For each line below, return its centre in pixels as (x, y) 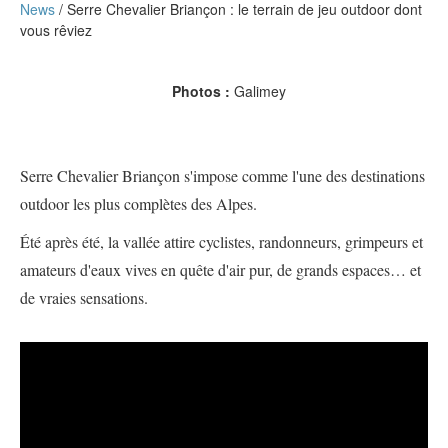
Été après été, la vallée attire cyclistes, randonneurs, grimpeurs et (221, 242)
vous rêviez (58, 30)
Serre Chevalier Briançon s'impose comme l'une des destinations (222, 176)
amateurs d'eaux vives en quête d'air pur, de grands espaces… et (220, 270)
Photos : (201, 91)
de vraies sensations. (86, 298)
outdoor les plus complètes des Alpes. (138, 204)
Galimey (260, 91)
